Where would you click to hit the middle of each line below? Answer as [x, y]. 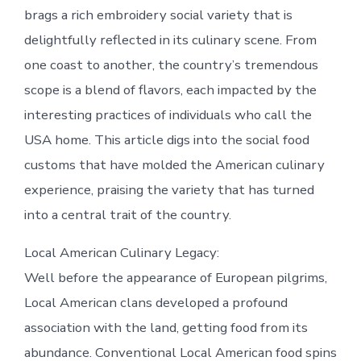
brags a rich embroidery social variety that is [158, 15]
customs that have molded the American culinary [174, 164]
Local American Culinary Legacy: [121, 252]
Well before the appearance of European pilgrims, [175, 277]
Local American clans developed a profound [156, 302]
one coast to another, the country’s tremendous [171, 64]
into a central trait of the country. [127, 214]
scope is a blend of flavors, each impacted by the [170, 89]
